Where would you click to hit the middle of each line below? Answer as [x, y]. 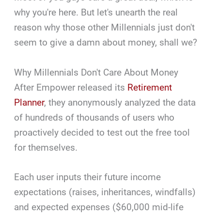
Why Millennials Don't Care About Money [96, 72]
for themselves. [46, 147]
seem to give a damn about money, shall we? [106, 43]
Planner [29, 102]
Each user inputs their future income [88, 177]
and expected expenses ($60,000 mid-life [99, 207]
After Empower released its [71, 87]
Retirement [150, 87]
